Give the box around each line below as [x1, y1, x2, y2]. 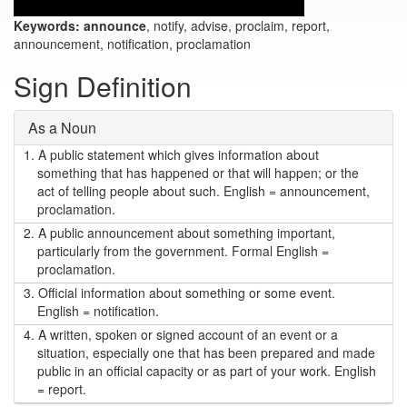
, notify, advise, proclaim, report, [146, 16, 330, 35]
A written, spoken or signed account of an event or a [35, 325, 338, 343]
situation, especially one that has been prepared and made [37, 343, 375, 362]
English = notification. [37, 302, 159, 320]
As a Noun [28, 117, 96, 138]
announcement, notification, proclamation [14, 35, 251, 53]
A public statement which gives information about [35, 145, 319, 164]
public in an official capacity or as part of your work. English [37, 362, 376, 380]
